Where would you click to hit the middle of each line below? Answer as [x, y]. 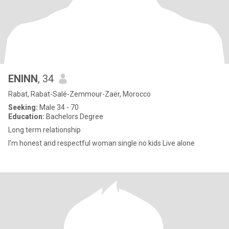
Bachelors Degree [74, 117]
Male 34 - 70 [58, 107]
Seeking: [23, 107]
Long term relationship [44, 130]
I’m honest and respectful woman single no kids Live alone [179, 143]
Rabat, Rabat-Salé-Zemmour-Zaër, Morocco [79, 94]
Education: [26, 117]
